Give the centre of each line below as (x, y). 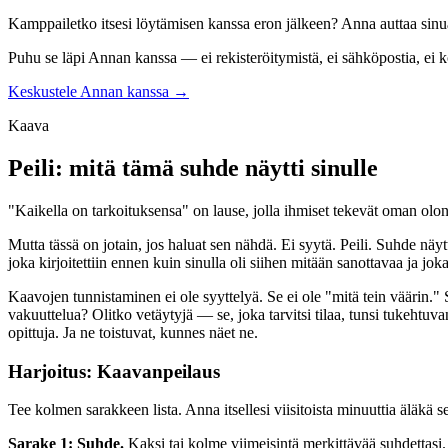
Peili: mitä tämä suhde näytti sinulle (193, 168)
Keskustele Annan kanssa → (98, 92)
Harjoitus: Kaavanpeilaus (114, 371)
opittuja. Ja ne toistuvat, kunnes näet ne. (133, 332)
